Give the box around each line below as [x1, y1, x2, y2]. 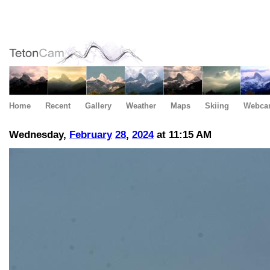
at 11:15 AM [154, 129, 212, 141]
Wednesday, [9, 129, 69, 141]
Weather [126, 101, 156, 110]
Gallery [85, 101, 111, 110]
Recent [45, 101, 71, 110]
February [69, 129, 112, 141]
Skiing [205, 101, 229, 110]
